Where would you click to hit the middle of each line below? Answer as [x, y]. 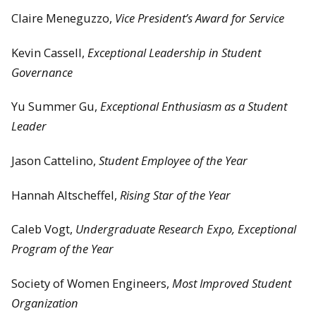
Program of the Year [62, 249]
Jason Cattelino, [55, 160]
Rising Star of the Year [175, 195]
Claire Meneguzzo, [63, 18]
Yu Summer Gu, [56, 107]
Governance [42, 72]
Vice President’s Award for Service [200, 18]
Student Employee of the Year [173, 160]
